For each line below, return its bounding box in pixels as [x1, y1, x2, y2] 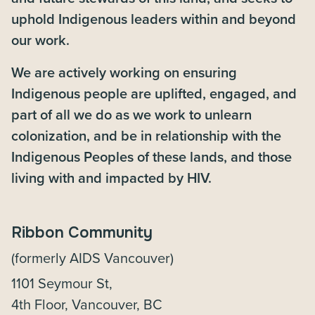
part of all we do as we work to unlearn [11, 104, 252, 124]
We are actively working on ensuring [11, 62, 237, 82]
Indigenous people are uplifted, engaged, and [11, 83, 297, 103]
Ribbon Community [11, 223, 153, 243]
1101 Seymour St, [11, 273, 112, 293]
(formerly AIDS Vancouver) [11, 247, 174, 268]
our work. [11, 30, 70, 50]
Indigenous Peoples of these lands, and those [11, 146, 292, 167]
